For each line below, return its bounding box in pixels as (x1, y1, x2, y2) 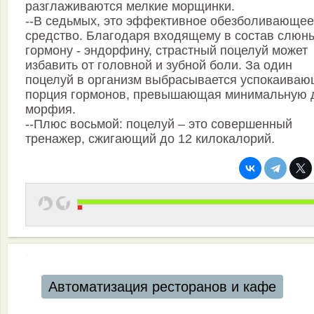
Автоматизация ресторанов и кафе (48, 279, 276, 295)
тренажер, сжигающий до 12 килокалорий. (25, 132, 275, 146)
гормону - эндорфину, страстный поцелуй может (25, 43, 308, 58)
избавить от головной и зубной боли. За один (25, 58, 292, 73)
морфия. (25, 102, 76, 117)
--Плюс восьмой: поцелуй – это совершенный (25, 117, 292, 132)
